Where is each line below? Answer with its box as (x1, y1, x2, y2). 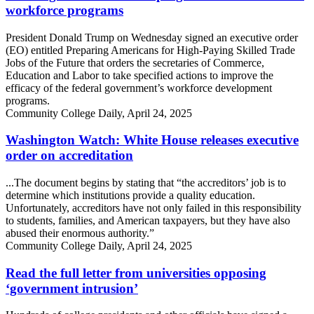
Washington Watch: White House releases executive (6, 132, 299, 148)
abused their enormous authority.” (6, 227, 154, 240)
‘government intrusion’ (6, 280, 138, 296)
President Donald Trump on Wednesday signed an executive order (6, 31, 298, 43)
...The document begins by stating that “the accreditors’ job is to (6, 177, 286, 189)
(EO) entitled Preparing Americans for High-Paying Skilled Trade (6, 43, 295, 56)
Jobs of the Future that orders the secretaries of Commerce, (6, 56, 264, 69)
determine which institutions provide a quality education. (6, 189, 255, 202)
